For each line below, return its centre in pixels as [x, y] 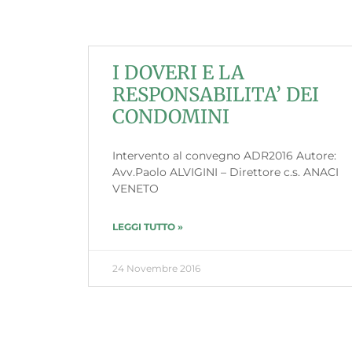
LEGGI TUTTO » [148, 226]
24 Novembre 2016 [156, 268]
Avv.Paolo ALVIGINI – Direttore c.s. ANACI [225, 172]
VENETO [136, 188]
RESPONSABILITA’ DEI [216, 94]
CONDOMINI [171, 116]
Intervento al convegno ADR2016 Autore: [224, 155]
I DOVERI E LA [178, 72]
